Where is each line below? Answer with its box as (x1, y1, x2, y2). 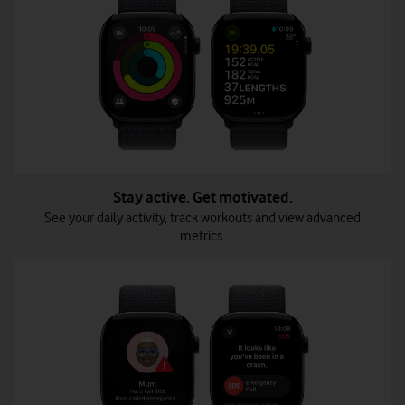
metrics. (180, 227, 225, 244)
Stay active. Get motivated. (112, 187, 293, 206)
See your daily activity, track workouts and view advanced (44, 209, 361, 226)
